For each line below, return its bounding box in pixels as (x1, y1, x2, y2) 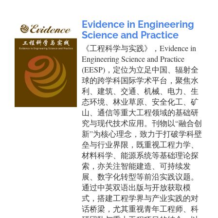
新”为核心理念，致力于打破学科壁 (82, 128, 202, 139)
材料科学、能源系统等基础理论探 (82, 150, 199, 160)
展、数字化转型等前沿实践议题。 (82, 171, 199, 182)
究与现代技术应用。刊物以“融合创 (82, 118, 202, 128)
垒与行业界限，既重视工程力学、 (82, 139, 199, 149)
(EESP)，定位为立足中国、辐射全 (82, 64, 199, 74)
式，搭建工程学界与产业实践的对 (82, 193, 199, 203)
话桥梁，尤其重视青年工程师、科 (82, 203, 199, 214)
